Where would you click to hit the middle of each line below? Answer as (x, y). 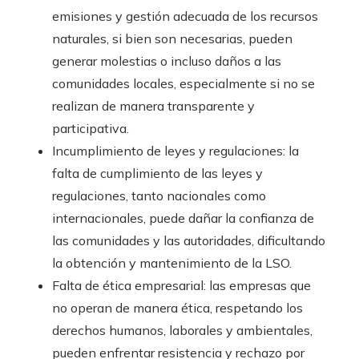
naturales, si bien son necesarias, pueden (172, 38)
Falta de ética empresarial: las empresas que (182, 285)
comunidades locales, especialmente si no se (184, 83)
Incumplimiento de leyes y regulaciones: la (175, 150)
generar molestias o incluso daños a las (167, 61)
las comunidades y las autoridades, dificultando (189, 240)
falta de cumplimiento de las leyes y (157, 173)
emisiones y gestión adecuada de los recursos (185, 16)
